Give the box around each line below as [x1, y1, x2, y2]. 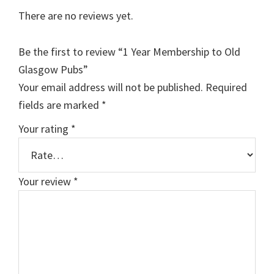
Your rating [18, 122, 71, 136]
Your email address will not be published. [18, 80, 203, 95]
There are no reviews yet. [18, 9, 133, 23]
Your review [18, 174, 73, 189]
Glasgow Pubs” [18, 62, 88, 77]
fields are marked [18, 98, 102, 113]
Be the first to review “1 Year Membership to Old [18, 45, 240, 59]
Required [206, 80, 247, 95]
